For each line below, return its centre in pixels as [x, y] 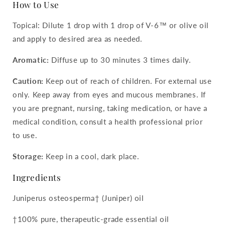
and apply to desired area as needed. [78, 38]
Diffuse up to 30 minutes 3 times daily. [120, 60]
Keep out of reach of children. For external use [128, 81]
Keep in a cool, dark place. [91, 156]
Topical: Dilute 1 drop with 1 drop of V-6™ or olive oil [111, 25]
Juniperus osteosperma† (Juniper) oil [78, 198]
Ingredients [37, 177]
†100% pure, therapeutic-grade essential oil [91, 219]
